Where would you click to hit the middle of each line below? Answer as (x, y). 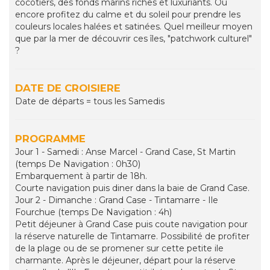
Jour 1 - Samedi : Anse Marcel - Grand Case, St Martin (125, 152)
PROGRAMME (50, 139)
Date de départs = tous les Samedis (90, 102)
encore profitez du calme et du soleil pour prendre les (128, 15)
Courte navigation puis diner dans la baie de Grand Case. (132, 188)
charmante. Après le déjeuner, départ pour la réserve (125, 261)
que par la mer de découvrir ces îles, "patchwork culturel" (133, 39)
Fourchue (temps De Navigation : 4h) (93, 212)
